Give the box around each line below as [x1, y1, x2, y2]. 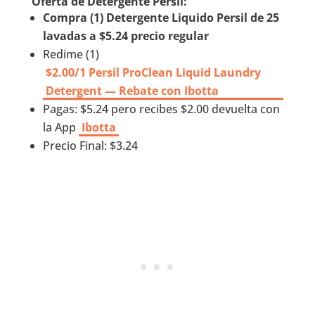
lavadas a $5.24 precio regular [42, 28, 209, 44]
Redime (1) [42, 46, 99, 63]
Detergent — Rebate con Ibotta [45, 83, 219, 99]
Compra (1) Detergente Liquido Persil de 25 [42, 10, 279, 26]
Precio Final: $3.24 [42, 138, 138, 154]
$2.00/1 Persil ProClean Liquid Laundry [45, 65, 261, 81]
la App [42, 120, 79, 136]
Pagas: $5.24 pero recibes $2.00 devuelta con [42, 101, 280, 117]
